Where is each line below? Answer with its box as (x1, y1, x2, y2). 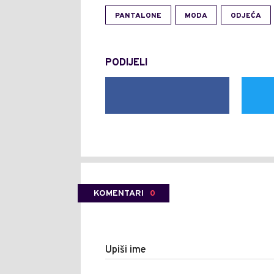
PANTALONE (115, 11, 161, 21)
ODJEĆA (231, 11, 261, 21)
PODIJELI (105, 57, 147, 70)
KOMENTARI (94, 188, 144, 199)
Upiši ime (105, 244, 146, 257)
